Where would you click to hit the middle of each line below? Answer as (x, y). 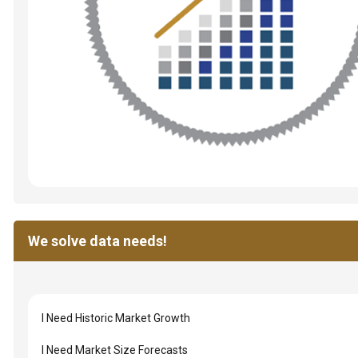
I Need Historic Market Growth (116, 318)
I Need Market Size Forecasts (115, 350)
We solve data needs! (97, 241)
